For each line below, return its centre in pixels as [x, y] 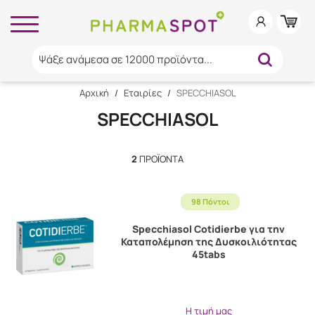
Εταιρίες [142, 93]
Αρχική [94, 93]
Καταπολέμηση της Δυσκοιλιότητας [208, 242]
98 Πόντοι [210, 201]
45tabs [208, 254]
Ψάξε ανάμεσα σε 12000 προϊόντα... [125, 59]
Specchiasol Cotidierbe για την [209, 229]
